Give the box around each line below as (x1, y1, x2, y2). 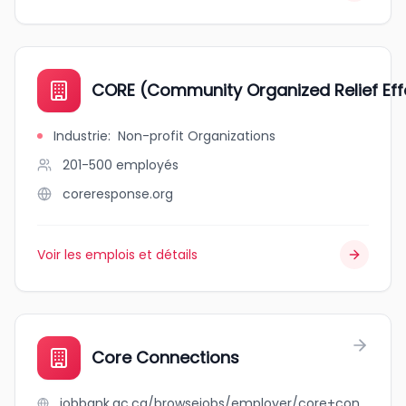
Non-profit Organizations (118, 127, 275, 145)
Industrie (53, 127, 108, 145)
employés (116, 156, 179, 174)
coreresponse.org (63, 185, 173, 203)
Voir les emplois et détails (37, 246, 198, 264)
